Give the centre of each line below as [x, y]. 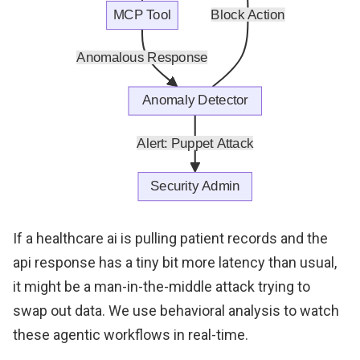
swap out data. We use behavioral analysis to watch [176, 310]
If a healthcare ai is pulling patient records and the [170, 238]
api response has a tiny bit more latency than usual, [175, 262]
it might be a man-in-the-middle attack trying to [162, 286]
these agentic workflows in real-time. [131, 334]
